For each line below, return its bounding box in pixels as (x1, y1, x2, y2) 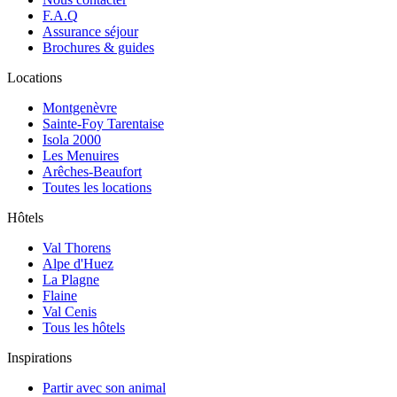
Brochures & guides (43, 40, 154, 56)
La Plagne (43, 272, 99, 288)
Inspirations (7, 350, 72, 366)
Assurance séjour (43, 24, 138, 40)
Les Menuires (43, 148, 119, 164)
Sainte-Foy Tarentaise (43, 116, 164, 132)
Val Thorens (43, 240, 111, 256)
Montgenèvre (43, 100, 117, 116)
